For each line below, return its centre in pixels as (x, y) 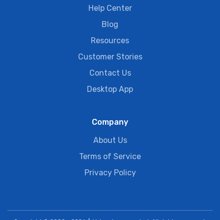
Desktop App (110, 89)
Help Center (110, 8)
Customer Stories (110, 57)
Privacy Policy (110, 173)
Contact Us (110, 73)
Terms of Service (110, 157)
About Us (110, 140)
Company (110, 122)
